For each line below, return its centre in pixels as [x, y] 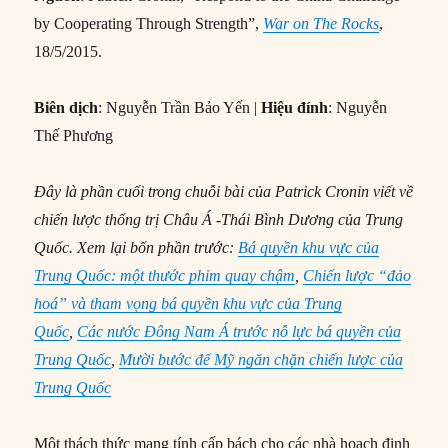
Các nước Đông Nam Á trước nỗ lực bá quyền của [239, 332]
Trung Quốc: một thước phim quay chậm [165, 276]
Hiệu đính [295, 108]
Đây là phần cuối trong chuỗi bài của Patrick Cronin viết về [224, 192]
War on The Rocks [321, 24]
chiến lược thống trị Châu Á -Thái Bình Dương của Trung [219, 220]
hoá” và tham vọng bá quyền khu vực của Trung [188, 304]
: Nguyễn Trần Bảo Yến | [180, 108]
